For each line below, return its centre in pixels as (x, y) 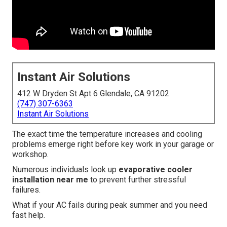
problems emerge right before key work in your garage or (113, 144)
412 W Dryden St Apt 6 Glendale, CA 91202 (93, 94)
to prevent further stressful (137, 180)
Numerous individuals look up (65, 170)
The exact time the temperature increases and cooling (107, 134)
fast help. (29, 215)
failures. (26, 190)
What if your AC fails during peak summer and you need (110, 205)
